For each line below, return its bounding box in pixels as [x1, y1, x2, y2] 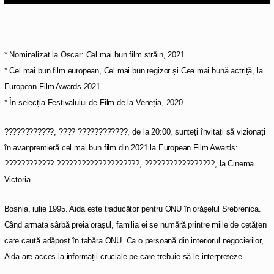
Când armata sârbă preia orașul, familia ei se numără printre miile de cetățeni [4, 220, 268, 230]
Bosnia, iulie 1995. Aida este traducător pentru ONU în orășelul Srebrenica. [4, 204, 261, 214]
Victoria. [4, 175, 33, 185]
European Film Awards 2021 [4, 82, 100, 92]
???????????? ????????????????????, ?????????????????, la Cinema [4, 159, 254, 169]
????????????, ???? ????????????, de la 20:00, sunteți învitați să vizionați [4, 127, 265, 137]
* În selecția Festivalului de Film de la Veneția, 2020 [4, 98, 183, 108]
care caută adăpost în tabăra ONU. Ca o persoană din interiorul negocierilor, [4, 236, 264, 246]
